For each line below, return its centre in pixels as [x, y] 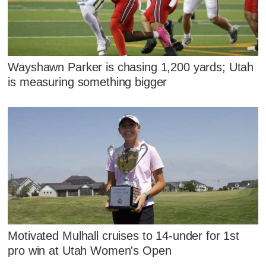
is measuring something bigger [88, 82]
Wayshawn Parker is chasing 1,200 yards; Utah [131, 67]
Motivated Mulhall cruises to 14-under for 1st [124, 236]
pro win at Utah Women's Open [90, 251]
